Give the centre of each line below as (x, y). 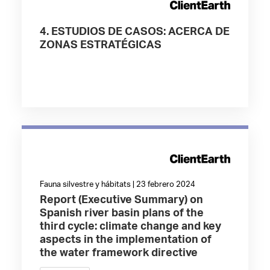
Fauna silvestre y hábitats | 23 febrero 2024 (117, 185)
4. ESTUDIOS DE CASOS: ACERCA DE (134, 32)
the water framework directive (118, 253)
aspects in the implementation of (125, 240)
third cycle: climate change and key (130, 227)
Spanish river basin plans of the (121, 213)
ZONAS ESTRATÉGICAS (100, 45)
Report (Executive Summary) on (121, 200)
